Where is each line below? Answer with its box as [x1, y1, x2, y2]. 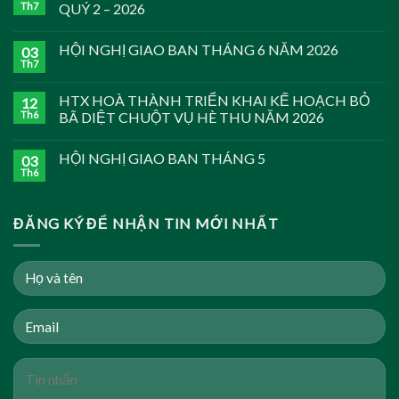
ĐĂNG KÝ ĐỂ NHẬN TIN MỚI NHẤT [13, 215, 279, 232]
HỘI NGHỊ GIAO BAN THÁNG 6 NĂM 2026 [59, 41, 338, 59]
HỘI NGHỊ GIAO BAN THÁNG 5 [59, 150, 265, 167]
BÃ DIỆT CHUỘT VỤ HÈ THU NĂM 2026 [59, 109, 324, 126]
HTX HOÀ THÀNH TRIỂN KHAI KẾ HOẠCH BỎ [59, 92, 370, 110]
